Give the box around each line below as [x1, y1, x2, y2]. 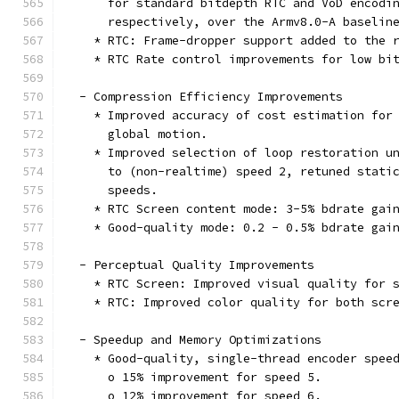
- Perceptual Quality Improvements [65, 257, 314, 273]
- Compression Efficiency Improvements [65, 89, 343, 104]
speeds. [65, 183, 158, 198]
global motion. [65, 126, 208, 142]
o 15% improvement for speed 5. [65, 370, 322, 385]
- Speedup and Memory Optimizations [65, 332, 322, 347]
